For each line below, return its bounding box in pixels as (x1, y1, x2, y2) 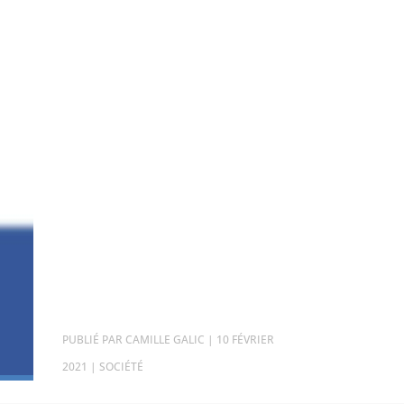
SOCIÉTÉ (99, 358, 143, 374)
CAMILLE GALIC (125, 331, 205, 347)
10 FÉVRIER (216, 331, 274, 347)
